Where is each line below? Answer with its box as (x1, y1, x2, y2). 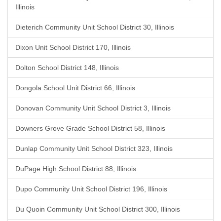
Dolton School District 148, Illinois (15, 64, 119, 72)
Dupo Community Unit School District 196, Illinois (15, 185, 167, 193)
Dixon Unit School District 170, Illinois (15, 43, 131, 51)
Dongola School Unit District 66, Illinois (15, 84, 135, 92)
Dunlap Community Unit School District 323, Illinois (15, 145, 173, 152)
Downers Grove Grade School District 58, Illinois (15, 124, 165, 132)
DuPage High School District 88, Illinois (15, 165, 136, 173)
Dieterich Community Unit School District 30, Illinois (15, 23, 174, 31)
